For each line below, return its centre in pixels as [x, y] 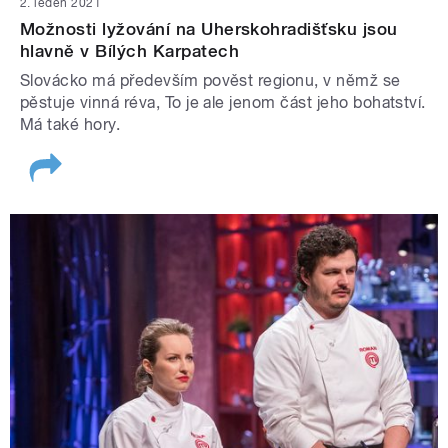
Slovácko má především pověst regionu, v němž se [210, 81]
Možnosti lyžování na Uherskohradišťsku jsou [209, 29]
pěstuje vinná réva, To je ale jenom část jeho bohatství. [223, 103]
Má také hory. [70, 125]
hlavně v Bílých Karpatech [129, 51]
